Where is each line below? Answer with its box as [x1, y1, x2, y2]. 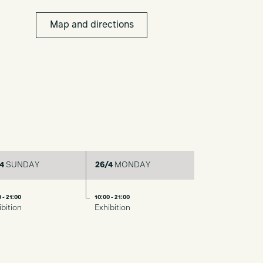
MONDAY [112, 161, 150, 169]
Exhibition [94, 204, 130, 212]
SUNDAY [4, 161, 39, 169]
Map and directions [49, 21, 134, 30]
